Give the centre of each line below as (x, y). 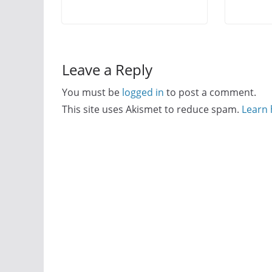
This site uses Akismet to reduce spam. (152, 110)
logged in (143, 93)
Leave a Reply (107, 70)
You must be (92, 93)
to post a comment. (210, 93)
